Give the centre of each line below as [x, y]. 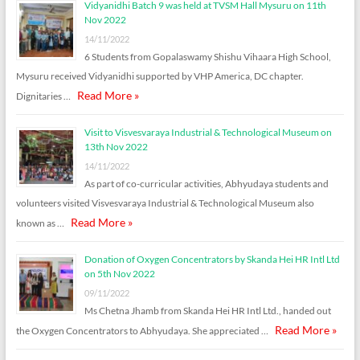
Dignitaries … [43, 96]
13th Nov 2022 [116, 146]
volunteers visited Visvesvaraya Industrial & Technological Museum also [165, 202]
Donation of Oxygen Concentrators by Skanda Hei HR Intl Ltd [212, 259]
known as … [40, 223]
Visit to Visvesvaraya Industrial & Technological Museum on [208, 132]
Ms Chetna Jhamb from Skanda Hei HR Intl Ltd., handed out [207, 310]
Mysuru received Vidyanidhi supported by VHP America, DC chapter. [160, 76]
